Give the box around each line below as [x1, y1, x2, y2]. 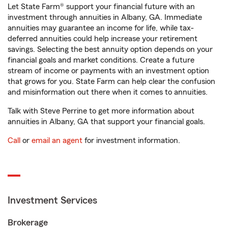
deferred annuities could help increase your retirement [8, 35, 197, 43]
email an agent [32, 136, 82, 145]
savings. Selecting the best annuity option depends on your [8, 45, 213, 54]
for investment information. [82, 136, 180, 145]
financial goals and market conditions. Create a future [8, 56, 194, 65]
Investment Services [8, 195, 97, 206]
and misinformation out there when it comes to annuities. [8, 88, 208, 97]
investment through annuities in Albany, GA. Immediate [8, 13, 202, 22]
